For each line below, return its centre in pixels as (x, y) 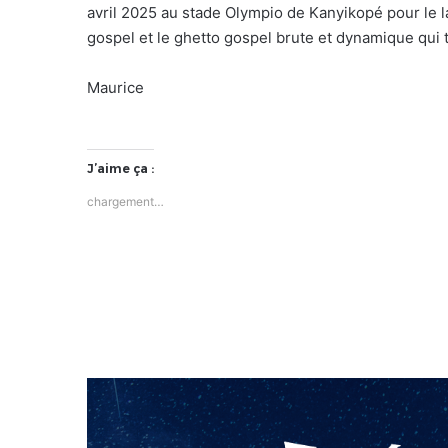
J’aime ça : (120, 168)
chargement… (125, 201)
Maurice (115, 87)
